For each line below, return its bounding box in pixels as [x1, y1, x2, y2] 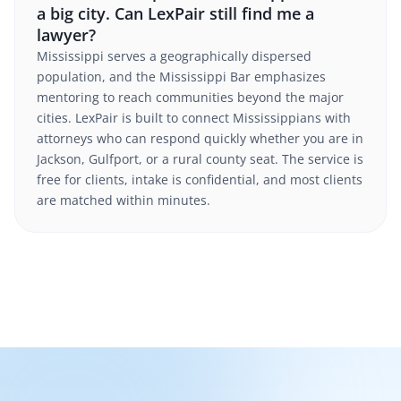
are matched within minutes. [37, 192, 210, 209]
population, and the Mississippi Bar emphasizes [37, 68, 326, 85]
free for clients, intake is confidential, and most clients [37, 171, 363, 188]
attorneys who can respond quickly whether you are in [37, 130, 363, 147]
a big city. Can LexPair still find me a [37, 3, 314, 24]
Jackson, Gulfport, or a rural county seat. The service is [37, 150, 363, 167]
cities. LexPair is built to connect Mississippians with [37, 109, 351, 126]
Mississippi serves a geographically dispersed [37, 47, 311, 64]
